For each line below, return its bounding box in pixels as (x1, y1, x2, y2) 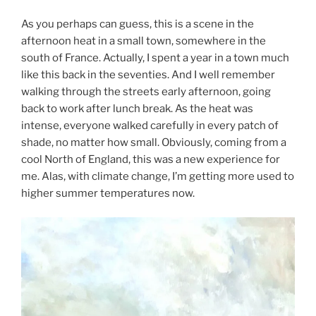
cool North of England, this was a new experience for (21, 152, 280, 166)
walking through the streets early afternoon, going (21, 85, 271, 98)
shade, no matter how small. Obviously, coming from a (21, 135, 286, 149)
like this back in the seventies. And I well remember (21, 68, 275, 81)
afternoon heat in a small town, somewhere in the (21, 34, 266, 47)
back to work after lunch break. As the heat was (21, 102, 253, 115)
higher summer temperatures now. (21, 186, 195, 200)
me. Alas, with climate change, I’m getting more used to (21, 169, 294, 183)
